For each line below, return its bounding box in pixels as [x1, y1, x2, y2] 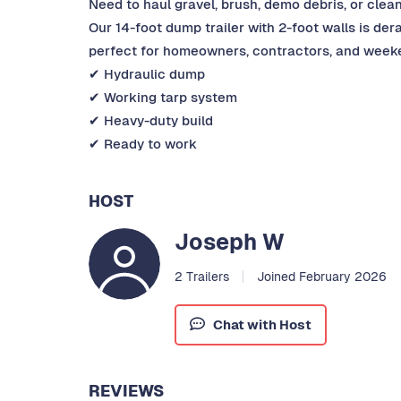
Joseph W [175, 227, 285, 257]
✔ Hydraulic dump [89, 65, 205, 83]
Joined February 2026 [256, 269, 387, 286]
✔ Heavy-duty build [89, 112, 213, 130]
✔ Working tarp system [89, 89, 237, 107]
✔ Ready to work [89, 135, 197, 153]
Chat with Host [212, 316, 311, 334]
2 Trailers [175, 269, 229, 286]
